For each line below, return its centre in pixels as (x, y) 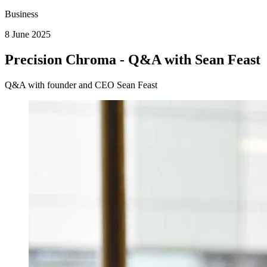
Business (21, 14)
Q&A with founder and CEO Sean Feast (81, 85)
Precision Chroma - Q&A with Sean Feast (133, 60)
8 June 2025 (28, 35)
